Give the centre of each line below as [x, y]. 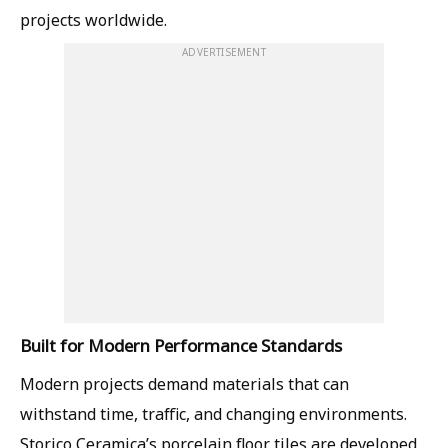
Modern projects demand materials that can [184, 383]
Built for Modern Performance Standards [181, 345]
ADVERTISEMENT [224, 51]
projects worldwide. [93, 19]
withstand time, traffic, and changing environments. [213, 413]
